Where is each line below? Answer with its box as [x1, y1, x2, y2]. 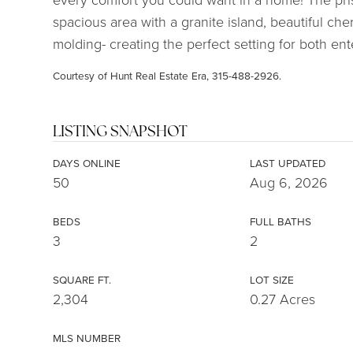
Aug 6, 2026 [250, 173, 329, 192]
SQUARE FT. [53, 272, 112, 288]
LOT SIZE [250, 272, 295, 288]
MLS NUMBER [53, 330, 121, 346]
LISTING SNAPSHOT [53, 121, 188, 142]
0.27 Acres [250, 289, 316, 309]
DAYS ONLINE [53, 155, 121, 171]
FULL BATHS [250, 214, 312, 229]
